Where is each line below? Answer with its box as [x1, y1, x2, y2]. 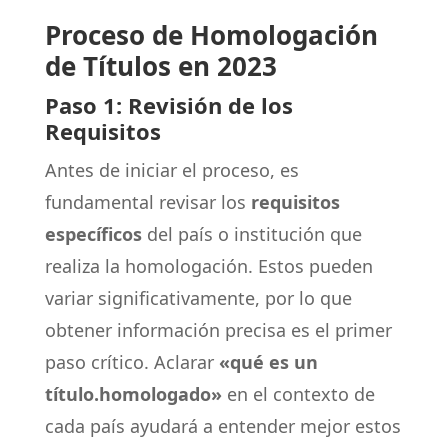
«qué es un [218, 350, 318, 374]
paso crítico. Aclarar [44, 350, 219, 374]
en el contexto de [221, 382, 375, 406]
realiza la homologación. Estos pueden [44, 254, 373, 278]
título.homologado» [44, 382, 222, 406]
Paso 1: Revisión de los [44, 90, 293, 120]
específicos [44, 222, 142, 246]
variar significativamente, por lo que [44, 286, 352, 310]
